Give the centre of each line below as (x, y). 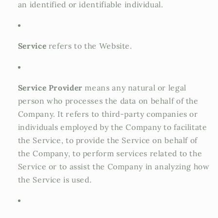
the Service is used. (55, 179)
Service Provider (50, 87)
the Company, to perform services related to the (110, 153)
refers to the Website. (89, 46)
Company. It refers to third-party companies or (108, 114)
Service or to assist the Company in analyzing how (114, 166)
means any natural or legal (134, 87)
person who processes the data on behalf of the (108, 100)
